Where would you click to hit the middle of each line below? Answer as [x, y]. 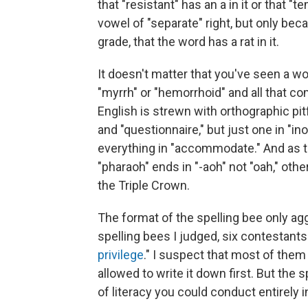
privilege [121, 255]
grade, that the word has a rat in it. [188, 42]
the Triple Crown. [144, 185]
